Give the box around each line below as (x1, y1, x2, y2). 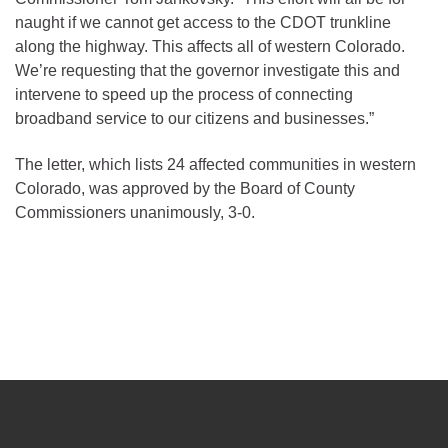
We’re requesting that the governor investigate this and (15, 61, 400, 79)
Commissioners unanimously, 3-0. (15, 203, 255, 221)
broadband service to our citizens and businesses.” (15, 109, 374, 127)
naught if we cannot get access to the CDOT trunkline (15, 13, 391, 31)
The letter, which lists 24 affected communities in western (15, 155, 416, 173)
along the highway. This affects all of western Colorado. (15, 37, 405, 55)
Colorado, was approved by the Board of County (15, 179, 355, 197)
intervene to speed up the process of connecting (15, 85, 353, 103)
